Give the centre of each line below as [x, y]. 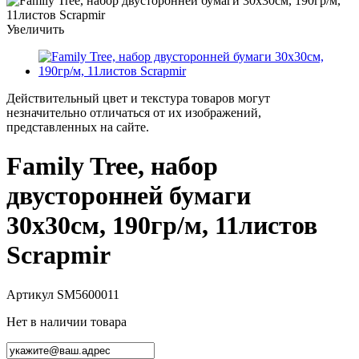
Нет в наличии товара [67, 321]
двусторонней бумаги [129, 196]
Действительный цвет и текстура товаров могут [138, 98]
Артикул [32, 294]
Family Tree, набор [112, 166]
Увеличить [35, 29]
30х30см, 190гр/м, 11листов [162, 226]
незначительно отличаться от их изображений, [134, 112]
